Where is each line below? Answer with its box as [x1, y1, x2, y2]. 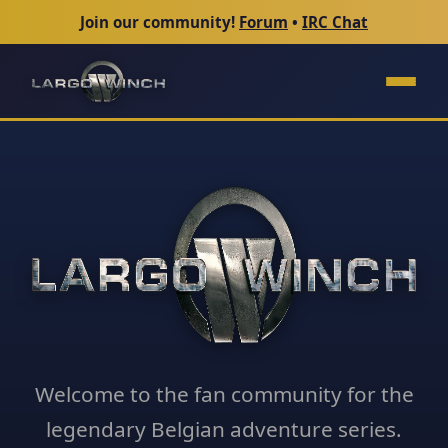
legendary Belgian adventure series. [46, 415, 402, 444]
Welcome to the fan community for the [34, 380, 414, 409]
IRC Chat [302, 11, 368, 32]
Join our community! [80, 11, 239, 32]
